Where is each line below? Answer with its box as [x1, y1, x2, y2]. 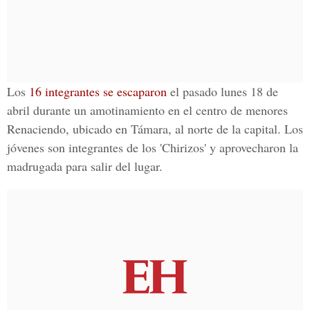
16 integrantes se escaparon [29, 83, 167, 100]
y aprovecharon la [210, 139, 298, 156]
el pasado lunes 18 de [167, 83, 278, 100]
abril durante [7, 102, 74, 118]
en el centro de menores [165, 102, 288, 118]
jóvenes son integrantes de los [7, 139, 160, 156]
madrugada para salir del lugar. [7, 158, 163, 174]
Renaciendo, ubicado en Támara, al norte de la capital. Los [7, 120, 303, 137]
